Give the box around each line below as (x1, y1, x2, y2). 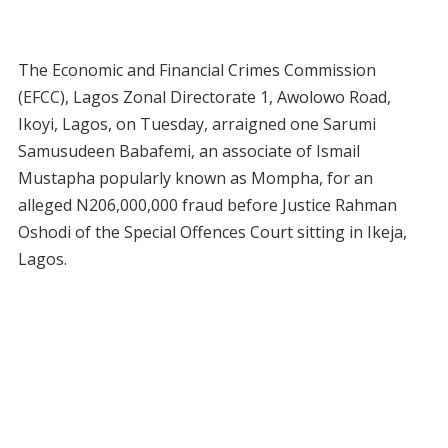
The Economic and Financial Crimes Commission (17, 59, 376, 82)
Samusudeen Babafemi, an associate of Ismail (17, 140, 360, 163)
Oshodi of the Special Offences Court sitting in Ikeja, (17, 221, 407, 244)
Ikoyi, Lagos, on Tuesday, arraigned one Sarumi (17, 113, 376, 136)
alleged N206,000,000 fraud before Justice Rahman (17, 194, 397, 217)
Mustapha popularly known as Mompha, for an (17, 167, 373, 190)
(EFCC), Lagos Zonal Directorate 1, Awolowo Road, (17, 86, 391, 109)
